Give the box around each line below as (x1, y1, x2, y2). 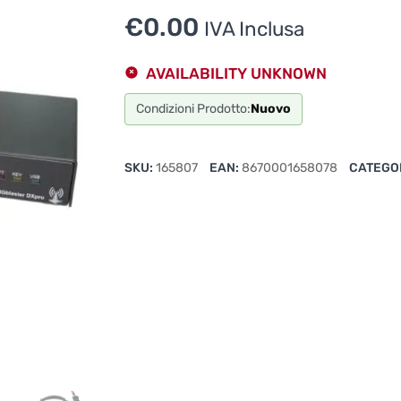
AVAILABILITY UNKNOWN (146, 64, 327, 82)
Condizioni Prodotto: (136, 101, 251, 116)
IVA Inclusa (204, 17, 304, 41)
